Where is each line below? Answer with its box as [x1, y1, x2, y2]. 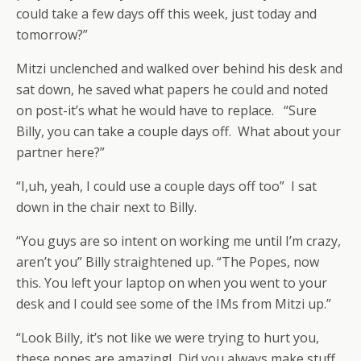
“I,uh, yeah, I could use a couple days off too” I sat [16, 177, 317, 195]
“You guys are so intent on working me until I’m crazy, [16, 232, 341, 250]
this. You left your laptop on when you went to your [16, 274, 327, 292]
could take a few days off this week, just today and [16, 5, 317, 23]
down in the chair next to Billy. [16, 198, 197, 216]
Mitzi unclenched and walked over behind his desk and [16, 60, 342, 77]
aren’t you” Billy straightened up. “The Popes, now [16, 253, 319, 271]
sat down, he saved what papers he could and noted [16, 81, 328, 98]
